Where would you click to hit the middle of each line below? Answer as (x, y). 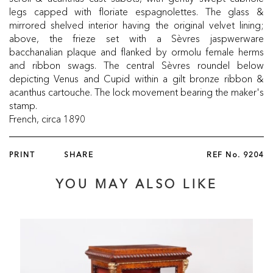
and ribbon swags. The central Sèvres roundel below (136, 66)
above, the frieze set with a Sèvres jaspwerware (136, 39)
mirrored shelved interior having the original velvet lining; (136, 25)
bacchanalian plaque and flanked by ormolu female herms (136, 52)
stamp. (23, 106)
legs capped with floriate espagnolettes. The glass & (136, 12)
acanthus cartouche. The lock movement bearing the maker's (136, 92)
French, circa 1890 (47, 119)
